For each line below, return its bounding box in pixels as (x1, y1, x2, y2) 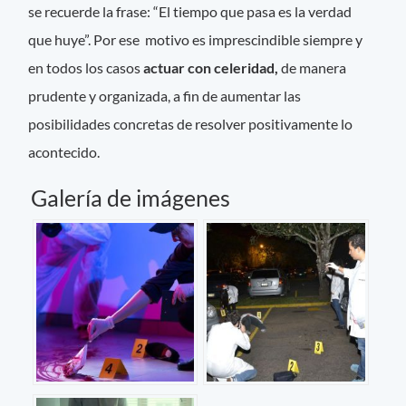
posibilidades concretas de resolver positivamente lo (28, 114, 353, 132)
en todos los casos (28, 58, 144, 76)
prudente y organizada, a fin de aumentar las (28, 86, 302, 104)
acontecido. (28, 142, 103, 160)
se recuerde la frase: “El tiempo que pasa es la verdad (28, 2, 353, 20)
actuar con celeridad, (143, 58, 279, 76)
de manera (278, 58, 347, 76)
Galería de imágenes (31, 183, 230, 211)
